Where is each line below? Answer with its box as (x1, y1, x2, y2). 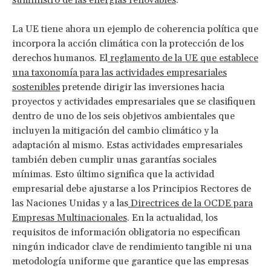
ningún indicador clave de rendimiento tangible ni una (12, 240, 252, 253)
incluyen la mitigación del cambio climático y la (12, 124, 218, 137)
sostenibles (12, 80, 60, 93)
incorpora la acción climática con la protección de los (12, 37, 244, 50)
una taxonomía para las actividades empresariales (12, 66, 227, 79)
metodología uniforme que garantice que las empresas (12, 255, 249, 267)
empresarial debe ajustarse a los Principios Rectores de (12, 182, 251, 195)
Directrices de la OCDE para (128, 197, 253, 209)
